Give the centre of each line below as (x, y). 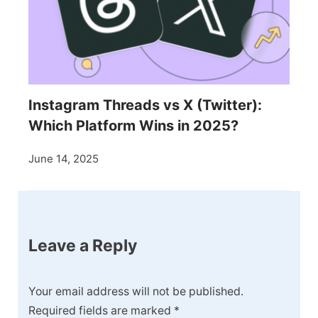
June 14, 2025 (64, 158)
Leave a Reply (83, 245)
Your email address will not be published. (136, 292)
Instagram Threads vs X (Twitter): (145, 105)
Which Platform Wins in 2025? (133, 125)
